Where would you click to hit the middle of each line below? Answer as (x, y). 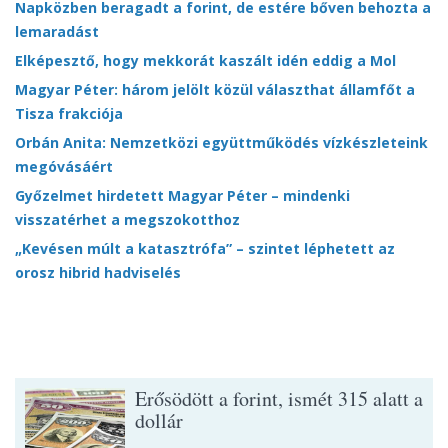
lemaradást (57, 32)
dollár (159, 421)
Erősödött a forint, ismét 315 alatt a (279, 399)
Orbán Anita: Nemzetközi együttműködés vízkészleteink (221, 143)
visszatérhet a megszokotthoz (127, 220)
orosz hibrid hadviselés (98, 273)
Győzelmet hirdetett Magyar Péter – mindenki (182, 196)
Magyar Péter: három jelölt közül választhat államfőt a (215, 90)
